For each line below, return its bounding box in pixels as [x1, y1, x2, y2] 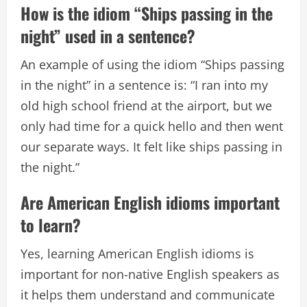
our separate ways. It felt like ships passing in [21, 138, 282, 156]
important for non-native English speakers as [21, 266, 280, 283]
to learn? [21, 212, 81, 238]
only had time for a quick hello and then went [21, 118, 283, 135]
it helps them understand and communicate [21, 286, 275, 304]
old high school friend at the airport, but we [21, 97, 272, 114]
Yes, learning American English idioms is [21, 245, 254, 262]
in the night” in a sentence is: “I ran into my [21, 77, 268, 94]
